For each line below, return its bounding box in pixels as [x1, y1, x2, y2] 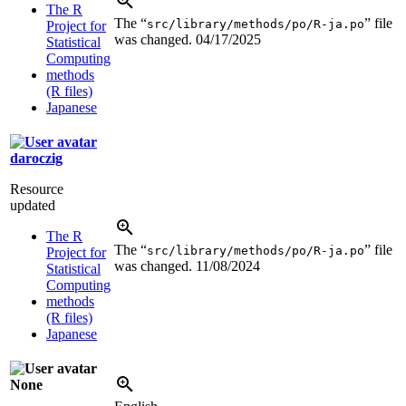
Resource [10, 180, 63, 197]
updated [10, 197, 55, 213]
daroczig [10, 150, 63, 166]
